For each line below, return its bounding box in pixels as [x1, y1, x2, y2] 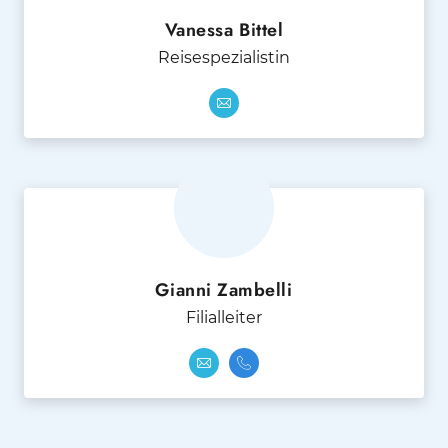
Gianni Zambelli [155, 277, 293, 304]
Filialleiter [186, 308, 262, 328]
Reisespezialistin [158, 48, 290, 68]
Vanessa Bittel [164, 17, 284, 44]
